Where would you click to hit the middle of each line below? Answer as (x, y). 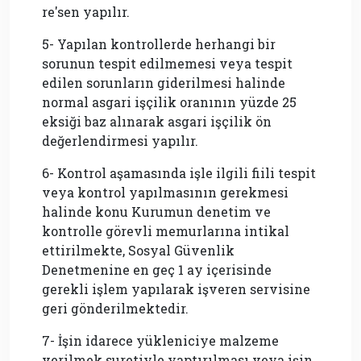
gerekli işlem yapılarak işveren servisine (176, 288)
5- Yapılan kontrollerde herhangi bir (159, 44)
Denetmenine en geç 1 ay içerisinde (157, 269)
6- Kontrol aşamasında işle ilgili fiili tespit (179, 172)
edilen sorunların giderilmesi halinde (164, 82)
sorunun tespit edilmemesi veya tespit (167, 63)
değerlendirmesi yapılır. (120, 140)
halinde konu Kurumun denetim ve (156, 211)
